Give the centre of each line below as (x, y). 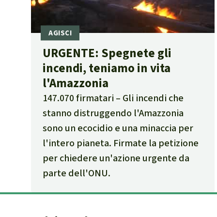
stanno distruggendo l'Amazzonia (113, 113)
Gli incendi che (153, 98)
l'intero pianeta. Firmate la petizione (121, 143)
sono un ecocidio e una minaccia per (118, 128)
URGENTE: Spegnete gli (107, 53)
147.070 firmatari (78, 98)
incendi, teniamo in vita (107, 68)
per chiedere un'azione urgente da (116, 158)
